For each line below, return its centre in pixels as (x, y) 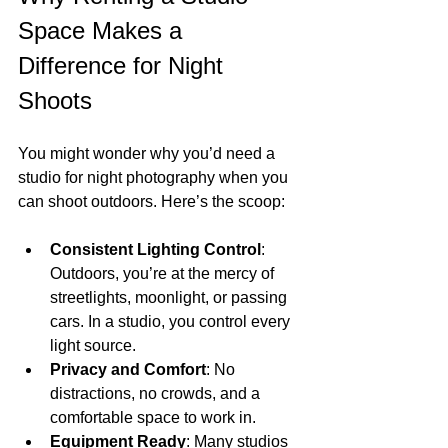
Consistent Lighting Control (155, 250)
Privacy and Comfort (128, 370)
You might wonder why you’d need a (148, 154)
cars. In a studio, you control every (172, 322)
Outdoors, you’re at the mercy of (164, 274)
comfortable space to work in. (153, 418)
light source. (93, 346)
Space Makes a (103, 31)
